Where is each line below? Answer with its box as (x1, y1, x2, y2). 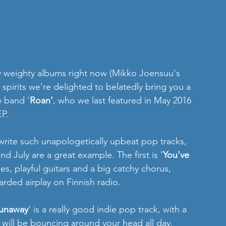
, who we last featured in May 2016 (53, 95, 194, 106)
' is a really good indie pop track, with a (28, 204, 189, 215)
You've (163, 149, 192, 160)
